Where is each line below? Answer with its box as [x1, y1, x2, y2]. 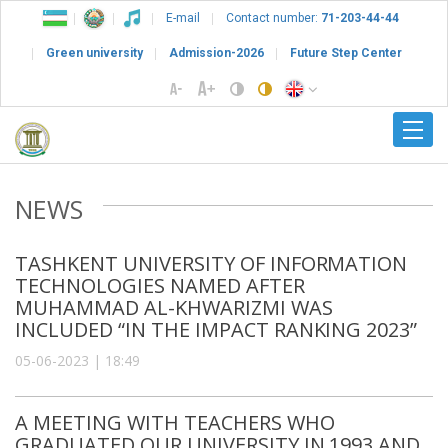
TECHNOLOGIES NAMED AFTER [15, 271, 305, 299]
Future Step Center [290, 46, 402, 60]
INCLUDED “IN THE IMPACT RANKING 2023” [15, 315, 418, 343]
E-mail [166, 11, 200, 25]
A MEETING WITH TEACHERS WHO [15, 408, 335, 436]
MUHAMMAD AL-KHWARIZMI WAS [15, 293, 333, 321]
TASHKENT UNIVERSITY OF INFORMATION [15, 249, 408, 277]
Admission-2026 [169, 46, 264, 60]
